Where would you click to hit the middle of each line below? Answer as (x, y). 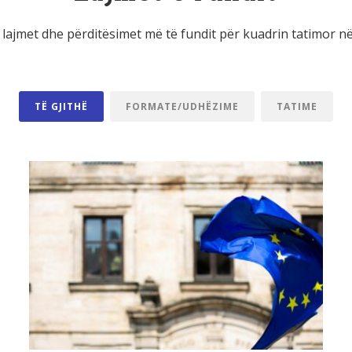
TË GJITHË (61, 106)
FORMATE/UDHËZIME (182, 106)
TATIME (297, 106)
